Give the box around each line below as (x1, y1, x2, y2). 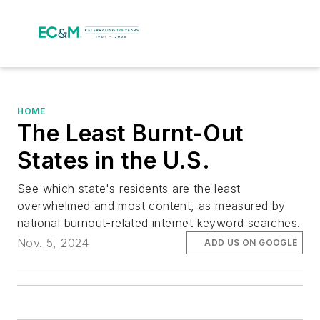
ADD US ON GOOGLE (204, 237, 298, 249)
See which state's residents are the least (17, 181, 241, 196)
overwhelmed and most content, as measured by (17, 199, 286, 213)
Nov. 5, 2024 (17, 236, 89, 251)
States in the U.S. (17, 146, 211, 174)
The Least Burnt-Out (17, 119, 244, 147)
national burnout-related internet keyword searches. (17, 216, 301, 230)
